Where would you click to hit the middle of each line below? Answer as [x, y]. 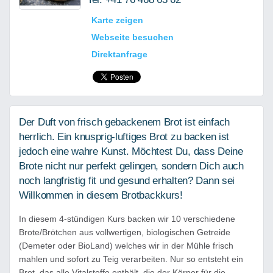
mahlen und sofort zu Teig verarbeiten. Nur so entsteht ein [131, 259]
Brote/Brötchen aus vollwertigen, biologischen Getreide [125, 232]
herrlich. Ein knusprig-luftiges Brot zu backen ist [124, 137]
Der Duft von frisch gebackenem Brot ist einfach [124, 122]
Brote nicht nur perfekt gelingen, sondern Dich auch [131, 166]
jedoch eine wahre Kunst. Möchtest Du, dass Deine [131, 151]
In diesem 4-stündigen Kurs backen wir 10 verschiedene [127, 219]
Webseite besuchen [133, 37]
